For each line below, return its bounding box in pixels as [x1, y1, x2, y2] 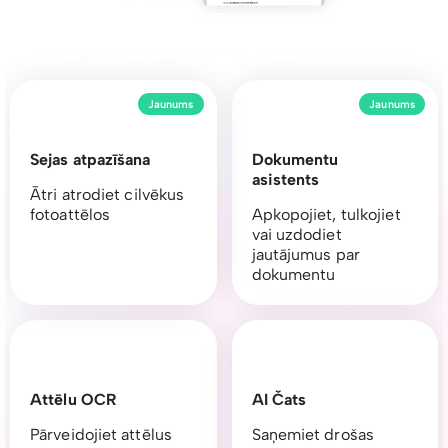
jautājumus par [251, 245, 360, 265]
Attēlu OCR [30, 390, 117, 410]
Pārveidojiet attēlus [30, 425, 172, 445]
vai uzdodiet [251, 225, 342, 245]
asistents [251, 170, 320, 190]
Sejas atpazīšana [30, 150, 151, 170]
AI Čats [251, 390, 307, 410]
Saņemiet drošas [251, 425, 374, 445]
